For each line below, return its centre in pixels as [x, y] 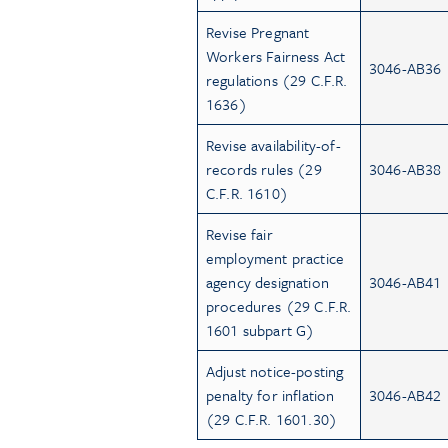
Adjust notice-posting [275, 370]
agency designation [267, 281]
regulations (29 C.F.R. [277, 79]
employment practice [275, 257]
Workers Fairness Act [276, 55]
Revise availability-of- [273, 144]
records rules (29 [264, 168]
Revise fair [239, 233]
